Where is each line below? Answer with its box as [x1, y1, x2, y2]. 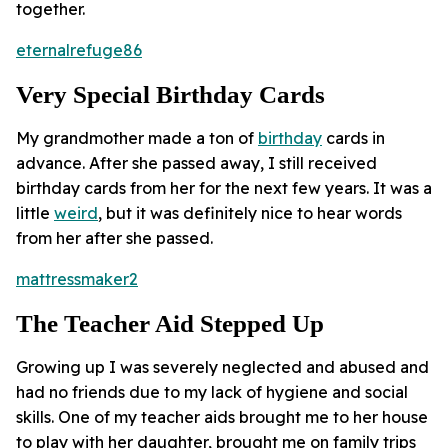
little [16, 203, 54, 224]
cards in [322, 128, 385, 149]
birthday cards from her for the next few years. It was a [16, 178, 432, 199]
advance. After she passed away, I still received [16, 153, 377, 174]
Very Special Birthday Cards [16, 81, 325, 109]
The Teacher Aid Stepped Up [16, 310, 324, 338]
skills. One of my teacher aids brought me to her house [16, 407, 428, 428]
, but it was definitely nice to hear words [98, 203, 402, 224]
